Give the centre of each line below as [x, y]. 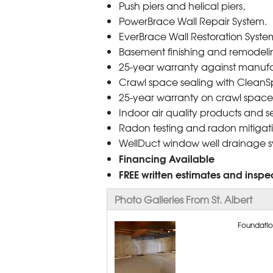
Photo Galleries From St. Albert [183, 200]
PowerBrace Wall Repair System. [193, 21]
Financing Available [166, 158]
